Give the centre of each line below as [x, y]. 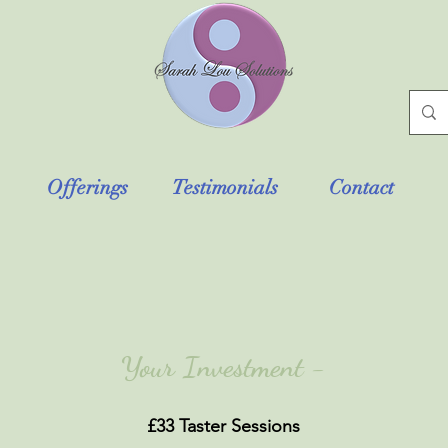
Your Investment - [223, 366]
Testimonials [224, 187]
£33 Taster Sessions [223, 425]
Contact [361, 187]
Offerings [87, 187]
